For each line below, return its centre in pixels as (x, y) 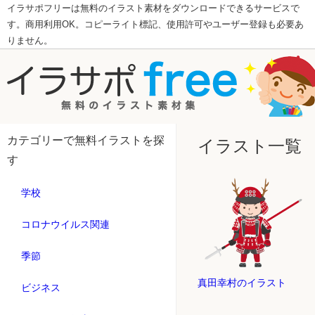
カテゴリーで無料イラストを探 (86, 140)
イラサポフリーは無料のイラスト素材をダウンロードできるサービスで (153, 8)
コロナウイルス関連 (65, 224)
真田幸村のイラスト (242, 283)
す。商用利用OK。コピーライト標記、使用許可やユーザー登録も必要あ (155, 24)
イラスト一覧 (250, 146)
